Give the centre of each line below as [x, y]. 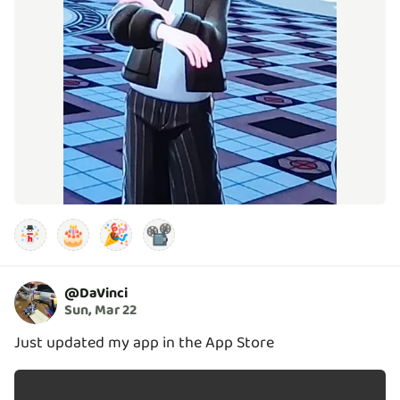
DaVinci [104, 294]
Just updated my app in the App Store [144, 342]
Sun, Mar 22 [100, 311]
